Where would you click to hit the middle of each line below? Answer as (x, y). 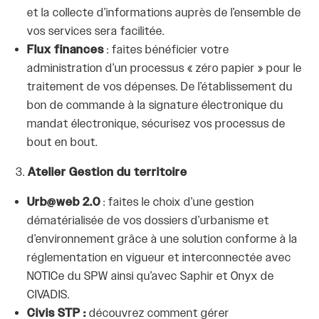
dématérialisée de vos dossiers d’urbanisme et (148, 221)
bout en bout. (63, 143)
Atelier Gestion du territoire (108, 173)
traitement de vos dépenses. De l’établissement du (160, 88)
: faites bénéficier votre (167, 51)
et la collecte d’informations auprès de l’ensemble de (164, 14)
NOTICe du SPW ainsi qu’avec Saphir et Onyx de (151, 277)
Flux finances (66, 51)
